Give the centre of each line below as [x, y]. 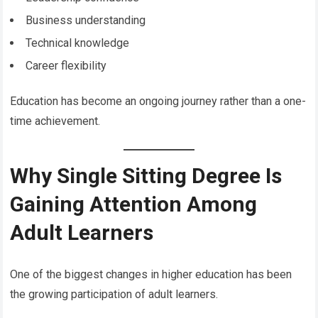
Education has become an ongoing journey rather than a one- [158, 101]
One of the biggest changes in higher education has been [151, 274]
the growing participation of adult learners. [114, 294]
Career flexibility [66, 65]
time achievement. [55, 121]
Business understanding [86, 20]
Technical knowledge [78, 43]
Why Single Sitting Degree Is [146, 175]
